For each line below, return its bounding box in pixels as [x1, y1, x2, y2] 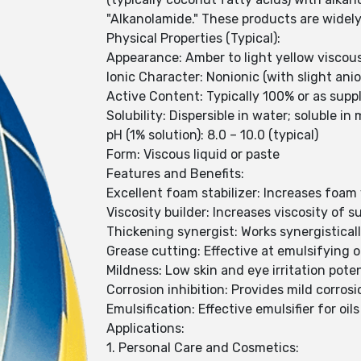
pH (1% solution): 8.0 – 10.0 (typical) [106, 127, 318, 143]
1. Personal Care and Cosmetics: [106, 340, 299, 355]
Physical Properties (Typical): [106, 31, 280, 46]
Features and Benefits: [106, 166, 244, 181]
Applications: [106, 321, 185, 336]
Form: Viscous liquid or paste [106, 147, 280, 162]
